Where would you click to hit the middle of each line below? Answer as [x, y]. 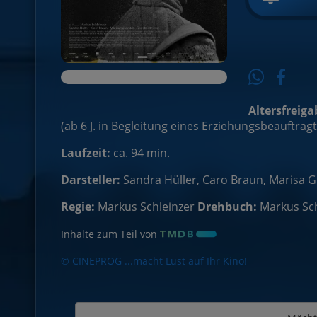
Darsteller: [91, 180]
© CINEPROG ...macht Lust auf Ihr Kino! [154, 261]
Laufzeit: [86, 153]
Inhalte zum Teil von [109, 234]
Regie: [78, 207]
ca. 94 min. [140, 153]
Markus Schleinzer [146, 207]
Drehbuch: [227, 207]
